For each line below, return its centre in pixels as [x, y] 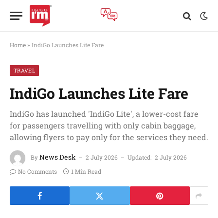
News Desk [58, 157]
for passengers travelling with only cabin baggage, [103, 125]
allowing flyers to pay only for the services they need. [109, 137]
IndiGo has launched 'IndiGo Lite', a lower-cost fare [104, 114]
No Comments [37, 171]
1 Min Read [86, 171]
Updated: [139, 157]
